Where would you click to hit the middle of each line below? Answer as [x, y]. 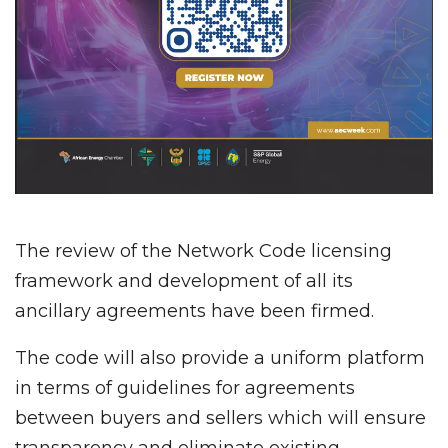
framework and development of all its [184, 280]
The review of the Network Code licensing [203, 250]
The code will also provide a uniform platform [220, 357]
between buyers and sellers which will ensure [220, 417]
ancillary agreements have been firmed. [194, 310]
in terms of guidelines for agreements [185, 387]
